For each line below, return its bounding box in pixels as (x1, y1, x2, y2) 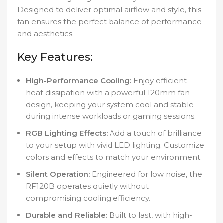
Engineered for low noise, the (90, 169, 202, 179)
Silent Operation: (26, 169, 90, 179)
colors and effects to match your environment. (26, 152, 202, 162)
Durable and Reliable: (26, 210, 107, 220)
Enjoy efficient (131, 76, 187, 86)
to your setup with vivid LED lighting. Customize (26, 140, 204, 150)
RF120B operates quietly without (26, 181, 149, 191)
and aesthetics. (17, 29, 74, 39)
